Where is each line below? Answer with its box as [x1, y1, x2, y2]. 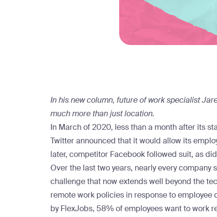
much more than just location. [50, 108, 155, 119]
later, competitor [50, 149, 110, 159]
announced [76, 136, 116, 146]
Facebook [110, 149, 145, 159]
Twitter [50, 136, 76, 146]
